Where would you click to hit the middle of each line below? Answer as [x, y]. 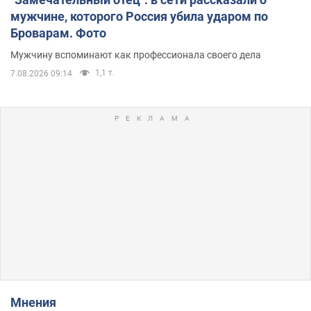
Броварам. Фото [58, 33]
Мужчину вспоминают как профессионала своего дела [136, 54]
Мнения [39, 302]
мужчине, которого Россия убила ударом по [139, 16]
